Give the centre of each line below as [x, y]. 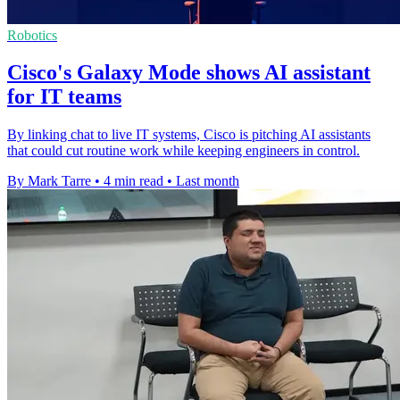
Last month [208, 181]
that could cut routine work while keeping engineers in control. [183, 151]
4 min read [133, 181]
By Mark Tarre [49, 181]
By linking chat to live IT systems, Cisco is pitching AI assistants [189, 135]
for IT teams [64, 97]
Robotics [32, 35]
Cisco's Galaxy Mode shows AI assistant [189, 73]
